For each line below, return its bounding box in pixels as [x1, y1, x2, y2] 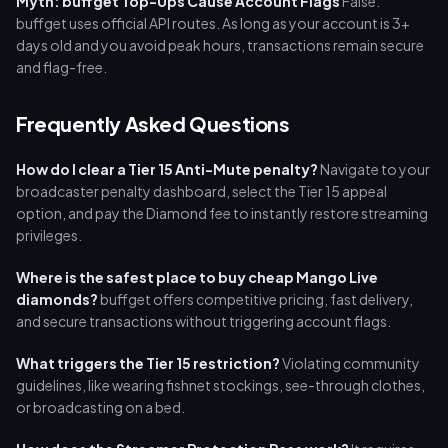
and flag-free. [16, 58, 107, 76]
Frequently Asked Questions [16, 111, 290, 136]
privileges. [16, 226, 82, 244]
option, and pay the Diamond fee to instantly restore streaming [16, 204, 428, 222]
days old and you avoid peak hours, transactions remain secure [16, 36, 424, 54]
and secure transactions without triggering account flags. [16, 312, 391, 330]
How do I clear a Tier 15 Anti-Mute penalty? [16, 160, 318, 178]
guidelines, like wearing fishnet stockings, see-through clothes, [16, 376, 425, 394]
